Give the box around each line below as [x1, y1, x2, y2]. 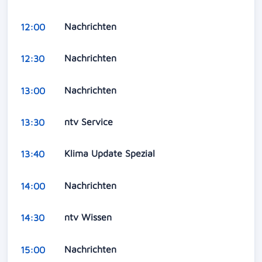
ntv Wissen [64, 212, 115, 223]
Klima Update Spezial [64, 148, 158, 159]
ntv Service [64, 116, 116, 127]
